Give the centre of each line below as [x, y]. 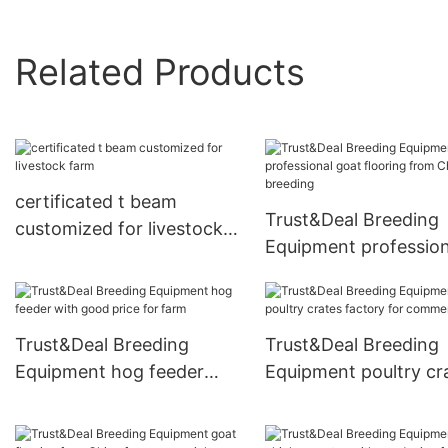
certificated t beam [96, 202]
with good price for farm [119, 399]
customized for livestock [119, 229]
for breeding [317, 301]
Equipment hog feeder [109, 372]
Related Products [160, 71]
